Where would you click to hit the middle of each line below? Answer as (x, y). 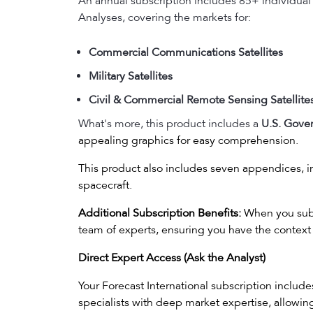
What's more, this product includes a (170, 124)
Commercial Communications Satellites (186, 52)
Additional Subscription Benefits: (160, 213)
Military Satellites (131, 76)
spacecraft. (105, 185)
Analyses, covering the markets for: (165, 17)
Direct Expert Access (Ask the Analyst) (172, 258)
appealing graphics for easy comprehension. (188, 140)
